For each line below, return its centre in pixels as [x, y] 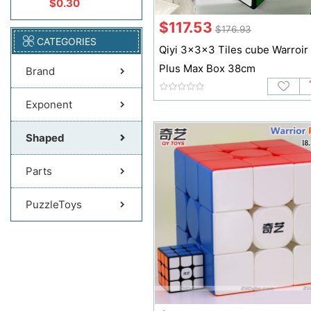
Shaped [45, 138]
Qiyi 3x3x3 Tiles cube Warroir [233, 49]
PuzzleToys [53, 204]
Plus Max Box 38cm [207, 68]
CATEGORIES [66, 41]
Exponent [49, 104]
